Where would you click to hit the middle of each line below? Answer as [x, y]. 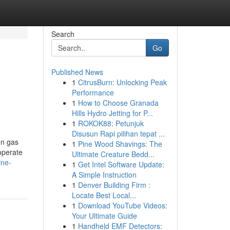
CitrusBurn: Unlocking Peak [122, 82]
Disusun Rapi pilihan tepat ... [118, 133]
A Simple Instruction [104, 175]
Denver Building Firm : [114, 185]
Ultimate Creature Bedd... [113, 154]
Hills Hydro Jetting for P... [112, 113]
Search [63, 34]
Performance [93, 92]
